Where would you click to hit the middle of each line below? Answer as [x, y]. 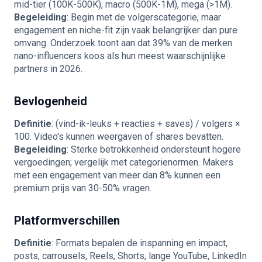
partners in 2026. [48, 69]
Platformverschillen [67, 220]
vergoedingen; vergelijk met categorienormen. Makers [124, 162]
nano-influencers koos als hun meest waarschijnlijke [120, 56]
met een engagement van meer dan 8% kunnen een [117, 175]
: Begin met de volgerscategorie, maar [144, 17]
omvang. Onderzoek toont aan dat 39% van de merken [123, 43]
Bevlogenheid [51, 101]
